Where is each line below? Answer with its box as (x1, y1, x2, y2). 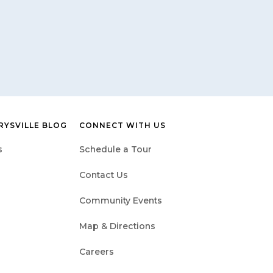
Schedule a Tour (79, 143, 152, 155)
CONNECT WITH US (79, 120, 166, 130)
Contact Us (79, 169, 128, 180)
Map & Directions (79, 220, 155, 232)
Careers (79, 246, 114, 257)
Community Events (79, 194, 162, 206)
